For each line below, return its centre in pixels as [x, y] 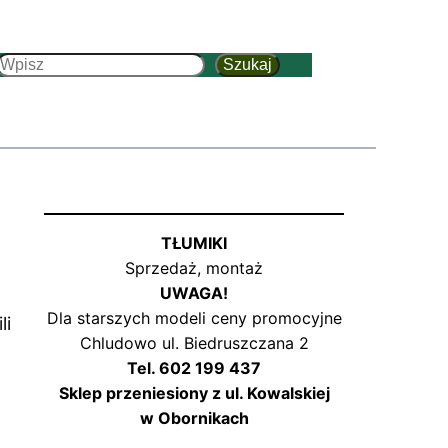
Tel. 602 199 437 [194, 368]
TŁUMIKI [194, 243]
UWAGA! [194, 293]
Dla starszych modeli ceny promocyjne [194, 318]
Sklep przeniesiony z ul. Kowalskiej [194, 393]
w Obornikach [194, 418]
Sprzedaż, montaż [194, 268]
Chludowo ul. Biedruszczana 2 [194, 343]
